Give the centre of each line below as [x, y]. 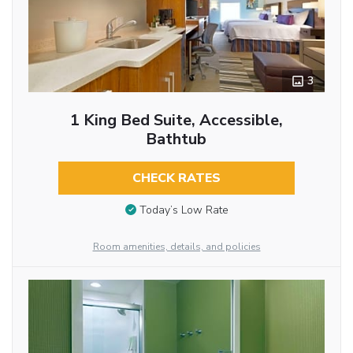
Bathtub [176, 139]
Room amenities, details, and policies [176, 247]
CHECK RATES [176, 178]
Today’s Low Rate [184, 210]
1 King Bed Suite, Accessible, [176, 120]
